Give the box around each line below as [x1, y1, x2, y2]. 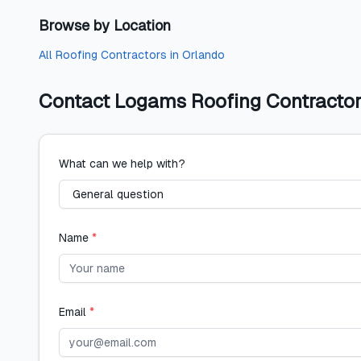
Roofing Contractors [56, 48, 167, 61]
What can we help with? [59, 157, 185, 170]
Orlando [182, 48, 225, 61]
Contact [39, 90, 114, 112]
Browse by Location [39, 17, 171, 34]
